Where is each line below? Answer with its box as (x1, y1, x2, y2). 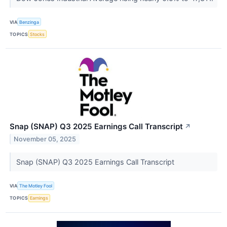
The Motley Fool (19, 183, 53, 189)
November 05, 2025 (14, 135, 77, 143)
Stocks (30, 31, 45, 37)
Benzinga (19, 19, 40, 25)
